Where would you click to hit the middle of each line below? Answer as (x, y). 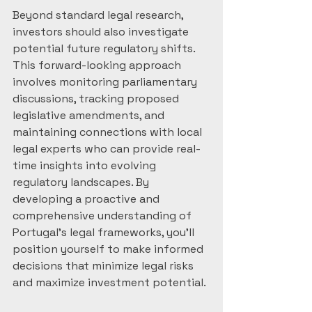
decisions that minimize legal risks (104, 266)
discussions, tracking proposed (97, 99)
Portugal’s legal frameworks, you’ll (105, 232)
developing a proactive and (87, 199)
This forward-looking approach (98, 65)
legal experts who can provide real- (107, 149)
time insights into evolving (86, 165)
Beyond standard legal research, (99, 15)
